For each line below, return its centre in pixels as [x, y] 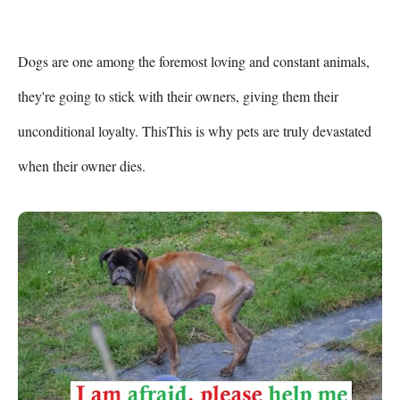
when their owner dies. [82, 166]
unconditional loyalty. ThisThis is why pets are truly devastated [195, 131]
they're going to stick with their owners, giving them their [178, 96]
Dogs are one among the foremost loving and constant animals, [194, 61]
